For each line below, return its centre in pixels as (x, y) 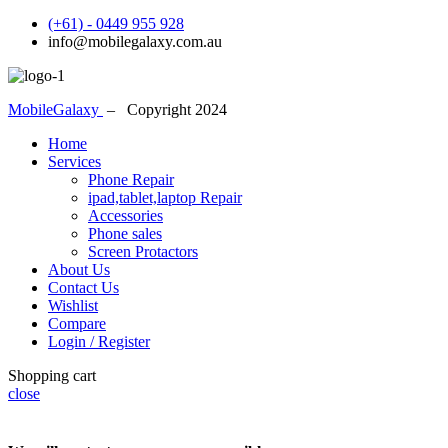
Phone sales (125, 234)
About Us (79, 270)
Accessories (125, 216)
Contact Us (83, 288)
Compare (77, 324)
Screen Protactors (143, 252)
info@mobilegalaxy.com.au (135, 42)
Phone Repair (131, 180)
